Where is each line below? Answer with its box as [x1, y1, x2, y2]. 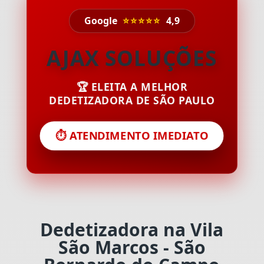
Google [84, 14, 120, 27]
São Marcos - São [58, 235, 206, 259]
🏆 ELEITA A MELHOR [76, 79, 188, 94]
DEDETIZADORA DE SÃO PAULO [49, 93, 215, 107]
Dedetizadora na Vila [40, 217, 224, 242]
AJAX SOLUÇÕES [47, 43, 217, 72]
